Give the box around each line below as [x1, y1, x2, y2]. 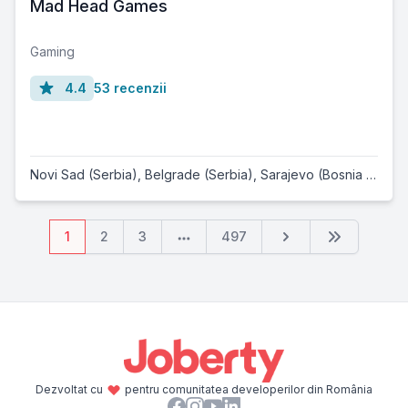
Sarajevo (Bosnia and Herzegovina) [260, 166, 366, 182]
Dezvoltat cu [36, 382, 103, 396]
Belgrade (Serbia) [145, 166, 253, 182]
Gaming [30, 43, 75, 59]
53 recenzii [94, 79, 167, 96]
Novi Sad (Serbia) [30, 166, 138, 182]
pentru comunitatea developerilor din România [125, 382, 372, 396]
